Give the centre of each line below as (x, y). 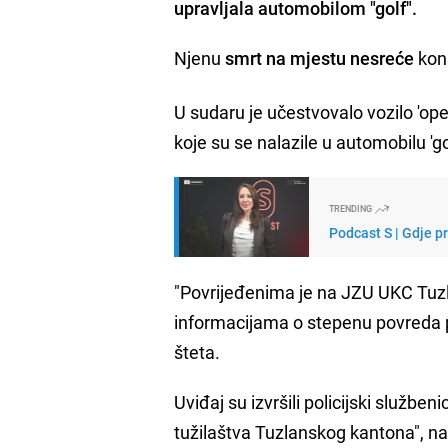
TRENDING (352, 208)
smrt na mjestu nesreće (318, 57)
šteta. (197, 351)
